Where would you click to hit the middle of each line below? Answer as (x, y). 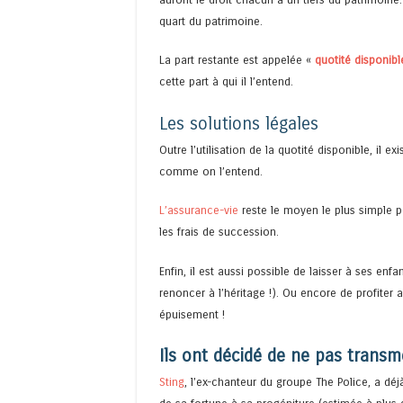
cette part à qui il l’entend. (226, 82)
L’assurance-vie (199, 210)
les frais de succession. (219, 232)
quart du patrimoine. (211, 22)
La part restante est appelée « (237, 60)
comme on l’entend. (211, 172)
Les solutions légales (239, 123)
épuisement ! (192, 314)
